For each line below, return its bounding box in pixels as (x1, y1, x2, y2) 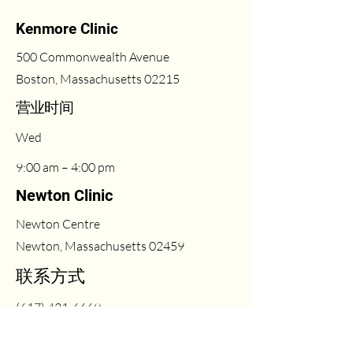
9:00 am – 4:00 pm (16, 159, 115, 175)
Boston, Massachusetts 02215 (16, 71, 180, 87)
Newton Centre (16, 216, 100, 232)
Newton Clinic (16, 186, 117, 205)
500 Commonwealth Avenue (16, 49, 169, 65)
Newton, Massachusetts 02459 (16, 238, 184, 254)
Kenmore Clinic (16, 20, 122, 38)
